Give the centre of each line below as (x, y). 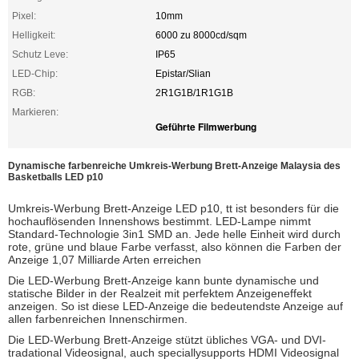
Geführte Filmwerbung (206, 127)
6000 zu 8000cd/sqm (201, 35)
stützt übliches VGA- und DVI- (251, 340)
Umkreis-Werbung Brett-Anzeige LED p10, (117, 208)
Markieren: (35, 112)
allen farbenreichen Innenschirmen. (98, 319)
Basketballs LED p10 (56, 177)
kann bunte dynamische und (247, 280)
